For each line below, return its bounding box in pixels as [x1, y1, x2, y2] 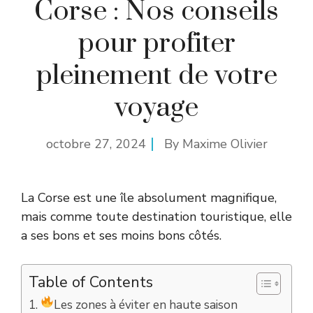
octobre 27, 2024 [45, 136, 146, 152]
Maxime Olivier [182, 136, 268, 152]
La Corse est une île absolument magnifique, [21, 189, 277, 206]
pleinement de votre [36, 59, 277, 93]
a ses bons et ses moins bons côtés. [21, 227, 221, 244]
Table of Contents [29, 272, 153, 293]
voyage [115, 91, 198, 125]
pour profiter [78, 27, 235, 61]
